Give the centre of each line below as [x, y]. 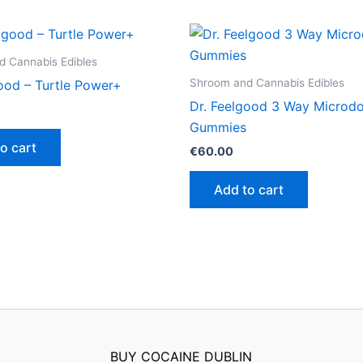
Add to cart [249, 189]
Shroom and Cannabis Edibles [267, 82]
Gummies [218, 127]
